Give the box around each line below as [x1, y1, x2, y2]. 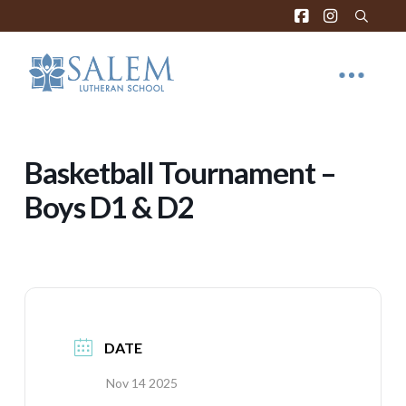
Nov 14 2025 [105, 375, 178, 391]
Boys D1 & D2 [24, 188, 194, 225]
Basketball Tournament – [24, 154, 336, 190]
